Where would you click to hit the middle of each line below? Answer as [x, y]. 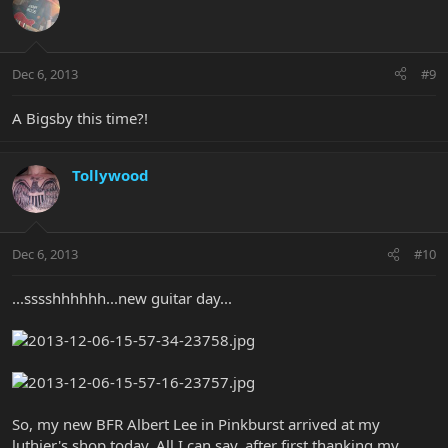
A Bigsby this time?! [80, 117]
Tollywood [110, 174]
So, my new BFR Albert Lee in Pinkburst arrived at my [196, 424]
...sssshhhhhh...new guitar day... [122, 298]
